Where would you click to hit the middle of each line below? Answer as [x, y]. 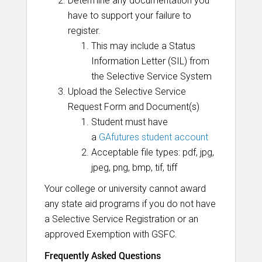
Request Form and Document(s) [134, 107]
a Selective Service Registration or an [121, 219]
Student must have [130, 122]
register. [84, 31]
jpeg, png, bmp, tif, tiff [134, 168]
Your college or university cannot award [125, 189]
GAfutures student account [154, 137]
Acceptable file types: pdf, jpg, [153, 152]
